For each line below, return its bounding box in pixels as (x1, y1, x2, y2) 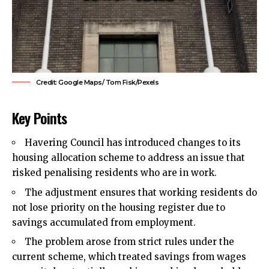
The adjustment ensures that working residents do (25, 186, 257, 198)
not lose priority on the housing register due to (12, 201, 225, 213)
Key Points (12, 106, 67, 128)
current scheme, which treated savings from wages (12, 251, 246, 263)
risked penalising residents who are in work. (12, 167, 217, 179)
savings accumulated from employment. (12, 216, 196, 228)
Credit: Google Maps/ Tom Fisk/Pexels (36, 77, 159, 86)
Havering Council (25, 137, 104, 149)
